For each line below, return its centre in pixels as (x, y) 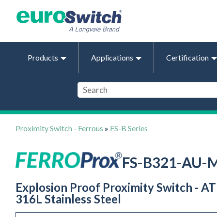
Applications (112, 57)
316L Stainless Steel (68, 199)
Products (43, 57)
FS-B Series (129, 128)
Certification (187, 57)
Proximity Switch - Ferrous (59, 128)
